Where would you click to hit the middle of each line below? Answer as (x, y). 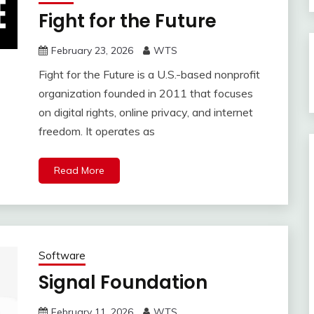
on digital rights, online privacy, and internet (145, 112)
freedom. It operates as (96, 131)
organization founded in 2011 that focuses (145, 94)
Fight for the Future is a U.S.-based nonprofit (149, 75)
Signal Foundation (123, 283)
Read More (79, 171)
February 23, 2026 (92, 51)
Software (62, 256)
